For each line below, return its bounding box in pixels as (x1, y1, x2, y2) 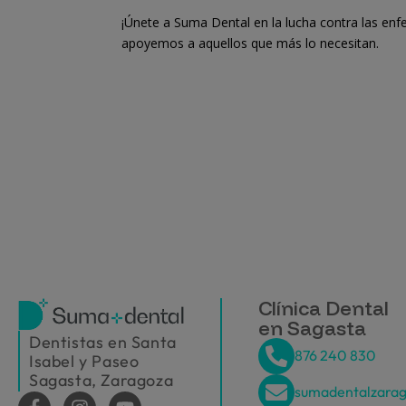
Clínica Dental (258, 295, 390, 321)
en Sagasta (258, 314, 367, 341)
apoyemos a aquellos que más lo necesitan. (121, 34, 380, 53)
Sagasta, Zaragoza (29, 370, 174, 391)
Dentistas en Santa (29, 332, 177, 353)
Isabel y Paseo (29, 351, 140, 372)
